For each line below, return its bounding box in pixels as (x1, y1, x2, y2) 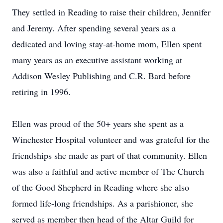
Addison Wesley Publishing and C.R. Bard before (12, 70, 191, 82)
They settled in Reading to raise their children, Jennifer (12, 6, 211, 18)
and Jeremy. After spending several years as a (12, 22, 176, 34)
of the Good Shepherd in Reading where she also (12, 181, 189, 193)
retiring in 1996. (12, 86, 71, 98)
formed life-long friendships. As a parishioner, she (12, 197, 193, 209)
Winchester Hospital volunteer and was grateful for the (12, 133, 210, 145)
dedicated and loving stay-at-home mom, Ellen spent (12, 38, 202, 50)
